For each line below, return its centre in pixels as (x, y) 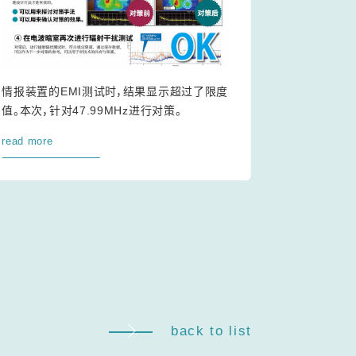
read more (27, 141)
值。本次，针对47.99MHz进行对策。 (92, 111)
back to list (211, 331)
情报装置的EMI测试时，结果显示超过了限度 (115, 92)
